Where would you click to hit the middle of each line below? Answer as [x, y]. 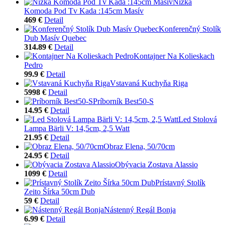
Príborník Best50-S [123, 101]
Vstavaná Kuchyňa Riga [149, 83]
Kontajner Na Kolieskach [174, 56]
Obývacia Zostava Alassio [156, 164]
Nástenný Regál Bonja [140, 209]
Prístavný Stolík [180, 182]
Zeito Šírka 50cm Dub [60, 191]
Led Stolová [198, 119]
